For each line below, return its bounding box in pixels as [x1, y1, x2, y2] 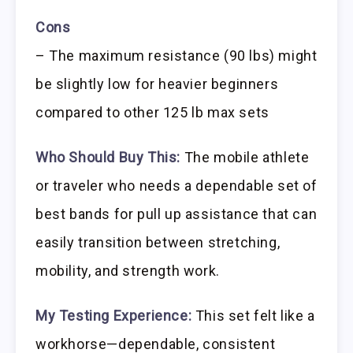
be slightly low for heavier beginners [35, 76, 279, 93]
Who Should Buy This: [35, 149, 180, 166]
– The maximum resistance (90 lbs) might [35, 47, 318, 65]
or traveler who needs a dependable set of [35, 177, 318, 195]
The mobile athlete [180, 149, 310, 166]
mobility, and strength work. [35, 262, 220, 280]
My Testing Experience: [35, 307, 192, 325]
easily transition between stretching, [35, 234, 281, 251]
